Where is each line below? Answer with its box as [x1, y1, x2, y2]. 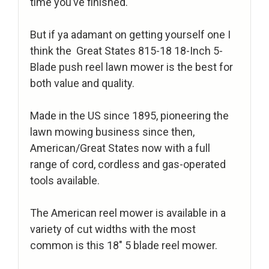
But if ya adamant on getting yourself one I [30, 28, 231, 41]
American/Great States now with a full [30, 142, 210, 155]
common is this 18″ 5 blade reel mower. [30, 239, 217, 252]
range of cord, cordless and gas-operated [30, 158, 226, 171]
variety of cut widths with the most [30, 223, 196, 236]
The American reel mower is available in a [30, 207, 226, 220]
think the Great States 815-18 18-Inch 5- [30, 44, 223, 58]
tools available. [30, 174, 100, 187]
